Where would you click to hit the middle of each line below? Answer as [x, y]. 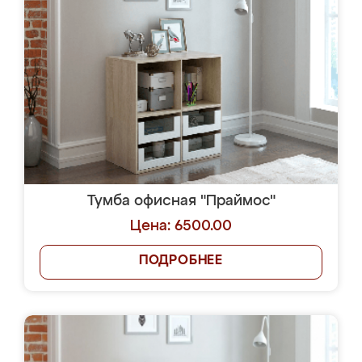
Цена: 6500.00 [181, 226]
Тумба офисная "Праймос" [181, 201]
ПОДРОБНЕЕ [181, 261]
